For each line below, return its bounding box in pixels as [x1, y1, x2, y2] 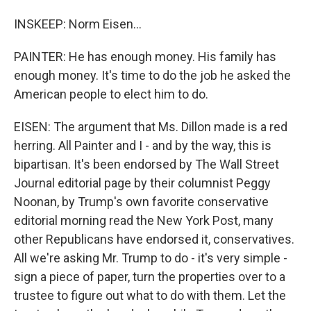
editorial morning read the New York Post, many [14, 213, 274, 228]
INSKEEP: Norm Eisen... [14, 17, 142, 31]
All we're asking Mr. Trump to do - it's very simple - [14, 251, 287, 265]
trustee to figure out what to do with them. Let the [14, 288, 286, 303]
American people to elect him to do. [14, 87, 208, 101]
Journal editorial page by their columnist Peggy [14, 176, 271, 190]
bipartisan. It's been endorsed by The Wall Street [14, 157, 279, 171]
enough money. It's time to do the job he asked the [14, 68, 291, 83]
